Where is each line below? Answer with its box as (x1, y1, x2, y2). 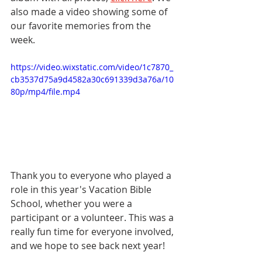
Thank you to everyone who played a (11, 168, 174, 182)
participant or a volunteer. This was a (11, 211, 176, 224)
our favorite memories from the (11, 19, 153, 32)
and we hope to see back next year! (11, 239, 165, 252)
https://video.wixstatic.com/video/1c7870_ (11, 61, 173, 73)
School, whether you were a (11, 196, 135, 210)
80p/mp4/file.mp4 (11, 86, 80, 97)
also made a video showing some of (11, 5, 170, 18)
